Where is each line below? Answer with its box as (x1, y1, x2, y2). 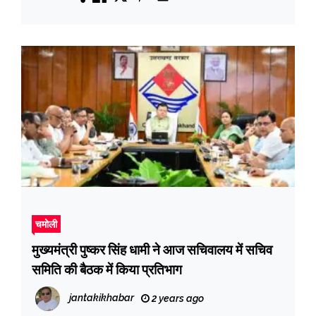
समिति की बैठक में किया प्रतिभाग (32, 261, 182, 277)
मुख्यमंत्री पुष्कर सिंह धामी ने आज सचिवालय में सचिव (32, 241, 80, 257)
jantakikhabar (69, 291, 134, 303)
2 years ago (150, 292, 204, 304)
